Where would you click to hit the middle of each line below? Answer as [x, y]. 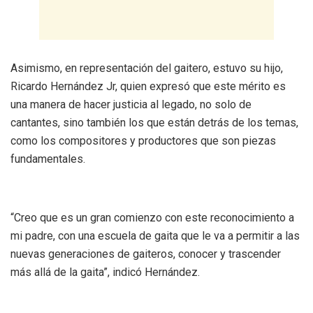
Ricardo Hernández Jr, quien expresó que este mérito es [148, 86]
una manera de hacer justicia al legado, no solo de [131, 104]
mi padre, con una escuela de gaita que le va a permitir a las [155, 235]
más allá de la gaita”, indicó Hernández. [105, 272]
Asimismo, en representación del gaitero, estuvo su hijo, [147, 68]
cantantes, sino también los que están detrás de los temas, [154, 122]
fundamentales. [48, 159]
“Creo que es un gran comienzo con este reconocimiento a [152, 217]
